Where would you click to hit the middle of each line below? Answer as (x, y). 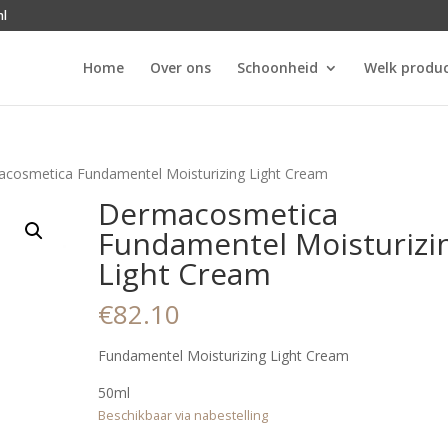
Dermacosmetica (218, 213)
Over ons (180, 67)
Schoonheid (277, 67)
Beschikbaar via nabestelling (183, 415)
